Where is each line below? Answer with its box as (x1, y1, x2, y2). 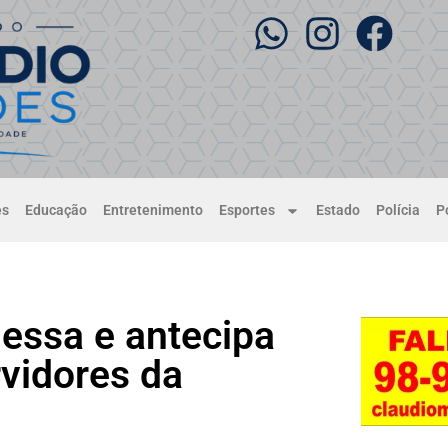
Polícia (375, 202, 420, 219)
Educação (25, 202, 88, 219)
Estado (315, 202, 360, 219)
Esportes (219, 202, 276, 219)
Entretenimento (103, 202, 204, 219)
